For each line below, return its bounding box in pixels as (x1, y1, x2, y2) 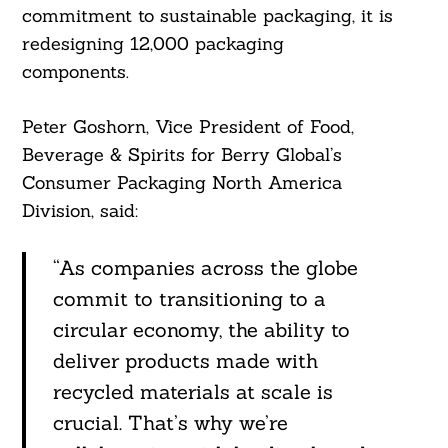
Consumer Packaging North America (21, 171, 342, 195)
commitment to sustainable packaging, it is (21, 4, 393, 28)
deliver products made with (52, 348, 318, 374)
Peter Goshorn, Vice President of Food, (21, 115, 354, 139)
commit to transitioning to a (52, 286, 326, 312)
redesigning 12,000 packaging (21, 32, 284, 56)
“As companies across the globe (52, 255, 358, 281)
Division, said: (21, 199, 138, 223)
